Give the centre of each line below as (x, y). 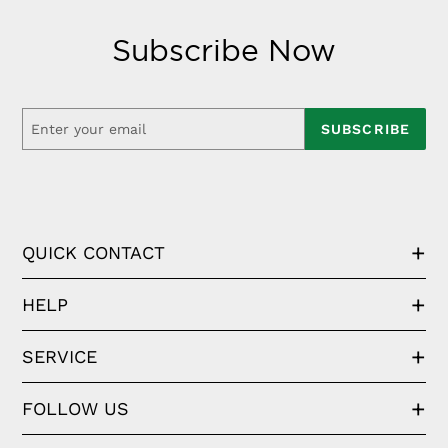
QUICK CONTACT (93, 253)
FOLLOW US (75, 409)
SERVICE (59, 357)
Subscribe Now (224, 50)
